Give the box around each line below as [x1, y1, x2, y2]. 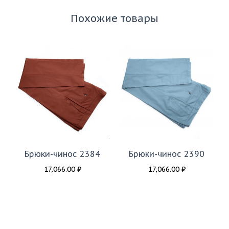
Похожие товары [71, 11, 158, 25]
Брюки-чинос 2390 [129, 148, 204, 159]
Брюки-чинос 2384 [25, 148, 100, 159]
